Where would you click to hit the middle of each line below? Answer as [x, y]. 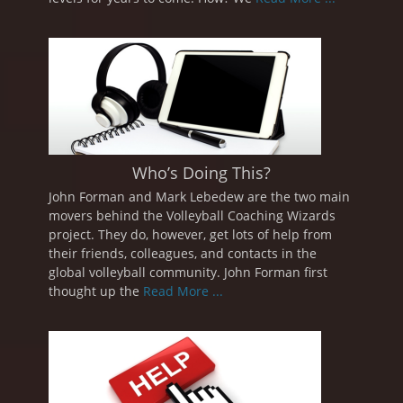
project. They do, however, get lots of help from [190, 234]
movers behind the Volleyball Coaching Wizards [192, 215]
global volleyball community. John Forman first [188, 272]
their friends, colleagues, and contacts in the [183, 253]
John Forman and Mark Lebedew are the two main [199, 196]
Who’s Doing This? [201, 172]
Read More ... [183, 291]
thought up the [96, 291]
